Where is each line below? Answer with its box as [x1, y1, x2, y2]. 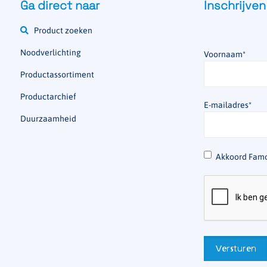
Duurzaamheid [20, 114, 76, 123]
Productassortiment [20, 70, 94, 79]
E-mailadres [203, 100, 249, 110]
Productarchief [20, 92, 76, 101]
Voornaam [203, 49, 243, 59]
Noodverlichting [20, 48, 81, 57]
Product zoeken [34, 26, 92, 35]
